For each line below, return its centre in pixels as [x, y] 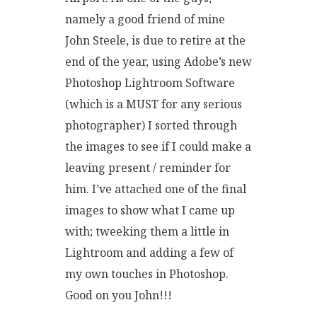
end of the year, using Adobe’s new [158, 62]
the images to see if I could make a [158, 146]
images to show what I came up [150, 210]
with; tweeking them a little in [147, 231]
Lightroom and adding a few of [149, 253]
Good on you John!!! [119, 295]
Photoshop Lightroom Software [150, 83]
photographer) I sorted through [151, 125]
